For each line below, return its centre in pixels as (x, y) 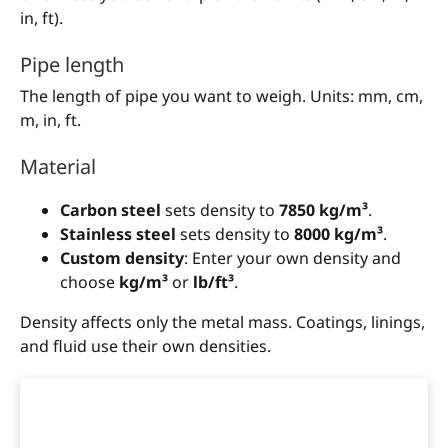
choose (89, 282)
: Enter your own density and (292, 258)
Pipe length (72, 65)
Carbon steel (110, 210)
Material (58, 167)
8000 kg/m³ (338, 234)
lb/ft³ (213, 282)
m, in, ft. (50, 120)
